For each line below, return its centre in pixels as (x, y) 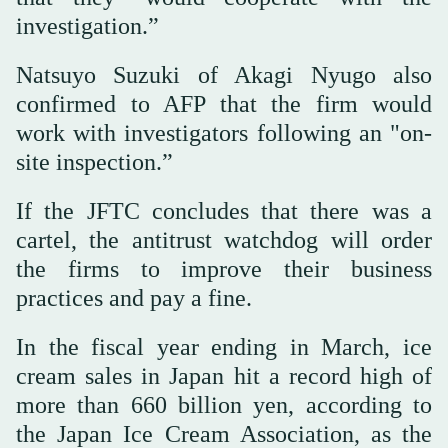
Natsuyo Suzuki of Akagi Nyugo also (224, 75)
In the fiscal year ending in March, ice (224, 347)
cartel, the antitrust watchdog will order (224, 240)
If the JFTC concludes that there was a (224, 211)
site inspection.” (94, 162)
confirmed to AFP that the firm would (224, 104)
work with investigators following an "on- (224, 133)
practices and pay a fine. (134, 298)
